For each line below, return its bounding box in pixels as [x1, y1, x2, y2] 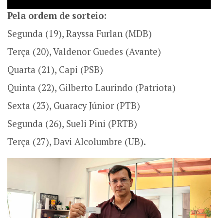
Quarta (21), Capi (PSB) [7, 64, 103, 76]
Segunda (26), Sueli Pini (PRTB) [7, 118, 137, 130]
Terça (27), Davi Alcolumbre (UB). [7, 136, 146, 148]
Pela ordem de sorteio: [7, 10, 107, 22]
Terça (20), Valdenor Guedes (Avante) [7, 46, 161, 58]
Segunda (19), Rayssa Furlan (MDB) [7, 28, 152, 40]
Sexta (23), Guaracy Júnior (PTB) [7, 100, 140, 112]
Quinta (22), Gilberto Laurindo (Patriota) [7, 82, 176, 94]
